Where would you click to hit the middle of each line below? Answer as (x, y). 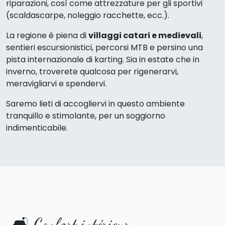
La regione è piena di (47, 36)
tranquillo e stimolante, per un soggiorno (86, 116)
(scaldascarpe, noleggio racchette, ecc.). (88, 16)
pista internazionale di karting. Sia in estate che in (103, 60)
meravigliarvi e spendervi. (56, 84)
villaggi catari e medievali (145, 36)
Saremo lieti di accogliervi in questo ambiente (95, 104)
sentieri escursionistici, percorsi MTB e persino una (104, 48)
